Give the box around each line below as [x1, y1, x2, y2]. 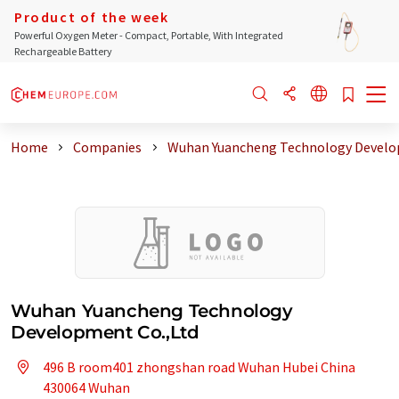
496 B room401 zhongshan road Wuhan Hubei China [43, 358, 355, 376]
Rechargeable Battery [14, 45, 112, 58]
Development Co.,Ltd [11, 322, 199, 343]
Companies [73, 138, 142, 156]
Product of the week [14, 8, 169, 26]
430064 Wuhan [43, 379, 130, 396]
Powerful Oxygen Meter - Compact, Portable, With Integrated [14, 28, 283, 42]
